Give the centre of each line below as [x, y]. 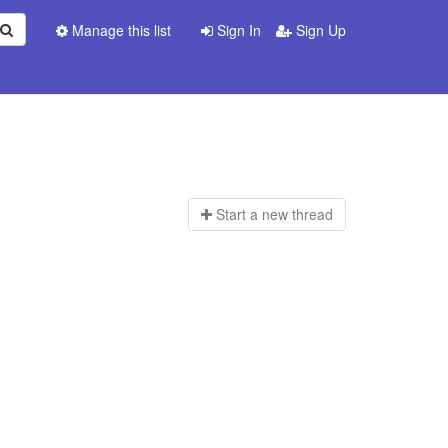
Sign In [237, 30]
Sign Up [319, 30]
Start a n [242, 214]
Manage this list [119, 30]
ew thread [301, 214]
